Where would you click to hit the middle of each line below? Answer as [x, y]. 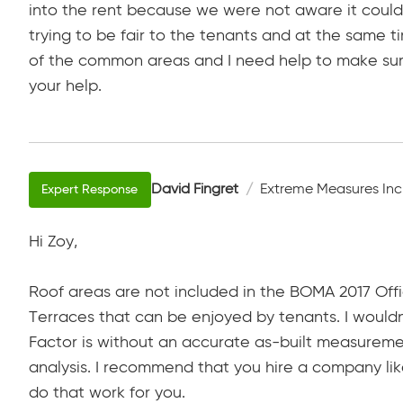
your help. [65, 87]
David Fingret [194, 189]
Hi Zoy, [53, 242]
